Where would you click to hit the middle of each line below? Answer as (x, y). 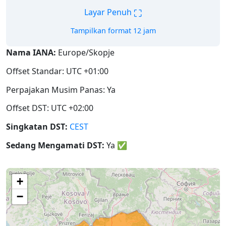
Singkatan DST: (37, 127)
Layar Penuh (109, 12)
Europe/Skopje (85, 52)
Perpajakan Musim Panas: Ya (61, 90)
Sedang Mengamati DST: (55, 145)
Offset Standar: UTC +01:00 (57, 71)
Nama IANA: (31, 52)
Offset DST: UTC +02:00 (50, 108)
